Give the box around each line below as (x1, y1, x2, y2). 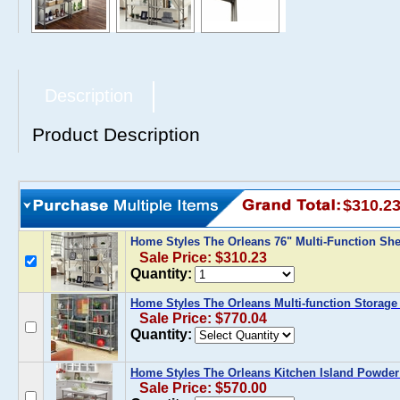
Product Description (32, 124, 200, 145)
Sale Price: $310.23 (139, 250, 267, 265)
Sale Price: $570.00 (139, 380, 267, 396)
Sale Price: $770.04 (139, 311, 267, 326)
